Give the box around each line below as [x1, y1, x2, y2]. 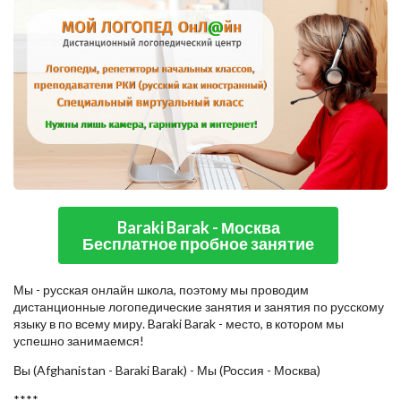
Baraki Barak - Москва [116, 218, 280, 238]
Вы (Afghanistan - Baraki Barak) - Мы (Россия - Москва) [13, 363, 320, 379]
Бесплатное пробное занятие [82, 234, 315, 254]
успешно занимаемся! [13, 333, 144, 349]
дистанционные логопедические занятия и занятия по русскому [13, 299, 384, 315]
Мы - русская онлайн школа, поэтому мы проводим [13, 282, 309, 298]
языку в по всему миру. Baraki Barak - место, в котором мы [13, 316, 344, 332]
